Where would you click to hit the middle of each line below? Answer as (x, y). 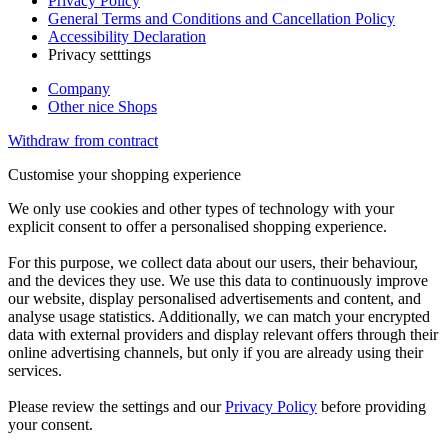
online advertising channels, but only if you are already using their (215, 352)
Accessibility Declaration (127, 36)
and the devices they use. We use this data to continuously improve (218, 280)
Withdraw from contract (83, 140)
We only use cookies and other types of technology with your (201, 208)
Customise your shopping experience (124, 174)
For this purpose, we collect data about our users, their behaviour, (213, 262)
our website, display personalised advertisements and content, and (214, 298)
